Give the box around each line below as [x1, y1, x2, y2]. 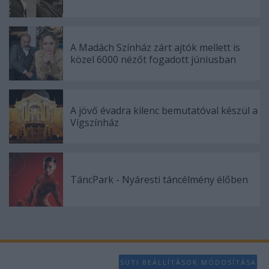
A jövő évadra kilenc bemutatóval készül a [70, 104, 258, 117]
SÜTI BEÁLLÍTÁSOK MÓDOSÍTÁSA [119, 257, 256, 267]
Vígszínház [70, 116, 119, 129]
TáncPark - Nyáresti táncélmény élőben [70, 173, 248, 186]
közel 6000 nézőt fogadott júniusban [70, 53, 236, 66]
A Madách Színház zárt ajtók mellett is [70, 41, 240, 54]
